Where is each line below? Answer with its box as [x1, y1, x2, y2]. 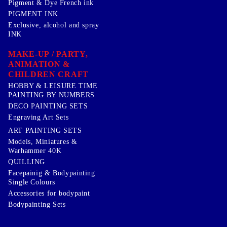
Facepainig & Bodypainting [8, 169, 95, 177]
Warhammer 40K [8, 146, 62, 155]
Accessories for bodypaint [8, 189, 90, 197]
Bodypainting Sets [8, 200, 66, 208]
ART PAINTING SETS [8, 126, 82, 134]
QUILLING [8, 158, 46, 166]
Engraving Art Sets [8, 113, 69, 121]
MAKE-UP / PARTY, [8, 49, 88, 58]
